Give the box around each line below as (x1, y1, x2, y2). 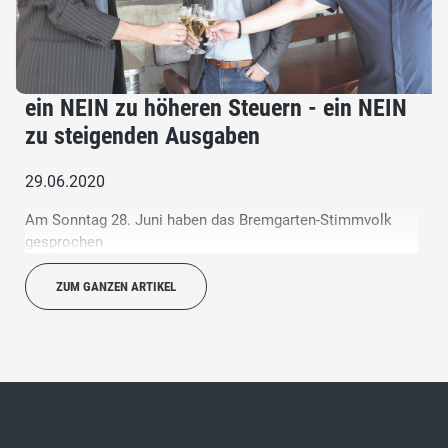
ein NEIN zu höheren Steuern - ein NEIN (25, 93, 407, 122)
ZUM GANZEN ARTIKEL (56, 278, 176, 294)
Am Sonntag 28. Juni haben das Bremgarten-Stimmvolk (25, 210, 392, 229)
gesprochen (25, 232, 103, 251)
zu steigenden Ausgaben (25, 121, 260, 150)
